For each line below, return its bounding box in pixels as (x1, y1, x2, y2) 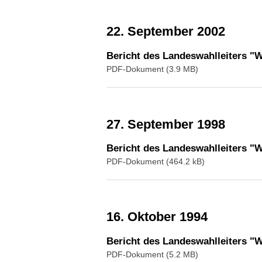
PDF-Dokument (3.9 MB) (106, 64, 198, 74)
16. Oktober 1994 (113, 209, 208, 224)
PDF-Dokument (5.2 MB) (106, 249, 198, 259)
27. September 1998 (113, 116, 225, 132)
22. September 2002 (113, 24, 225, 39)
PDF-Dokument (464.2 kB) (106, 157, 205, 166)
